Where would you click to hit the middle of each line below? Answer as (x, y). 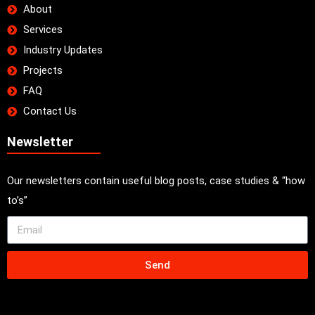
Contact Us (50, 111)
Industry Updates (63, 50)
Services (43, 30)
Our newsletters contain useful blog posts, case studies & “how (156, 181)
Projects (43, 71)
